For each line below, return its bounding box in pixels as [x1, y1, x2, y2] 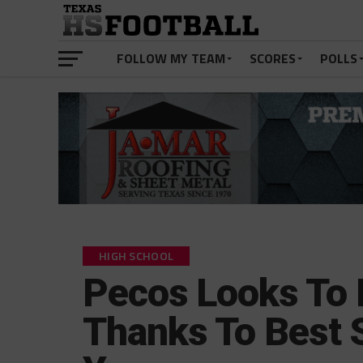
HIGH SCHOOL [99, 247, 174, 266]
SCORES [250, 49, 296, 68]
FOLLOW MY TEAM [117, 49, 225, 68]
